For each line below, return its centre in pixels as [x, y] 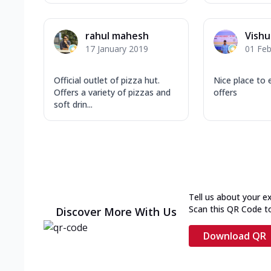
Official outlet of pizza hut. [107, 80]
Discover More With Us [116, 211]
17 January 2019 [117, 48]
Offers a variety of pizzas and [112, 92]
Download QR [235, 236]
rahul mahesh [117, 35]
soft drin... [73, 104]
